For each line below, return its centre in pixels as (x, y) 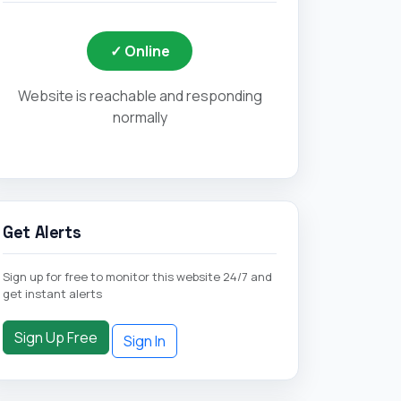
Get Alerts (42, 233)
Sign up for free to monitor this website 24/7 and (137, 277)
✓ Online (140, 51)
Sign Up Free (56, 338)
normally (140, 118)
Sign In (145, 341)
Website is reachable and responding (140, 96)
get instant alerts (52, 294)
